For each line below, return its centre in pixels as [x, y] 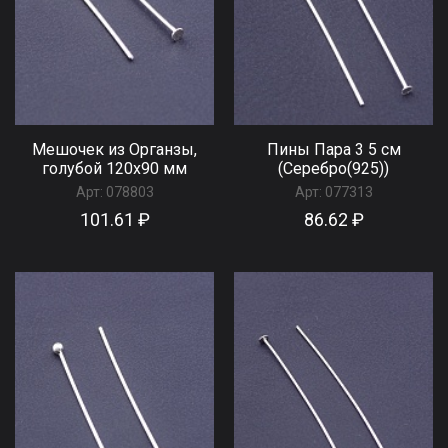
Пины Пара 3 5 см [333, 150]
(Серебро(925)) [333, 169]
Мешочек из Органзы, [114, 150]
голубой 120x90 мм [114, 169]
